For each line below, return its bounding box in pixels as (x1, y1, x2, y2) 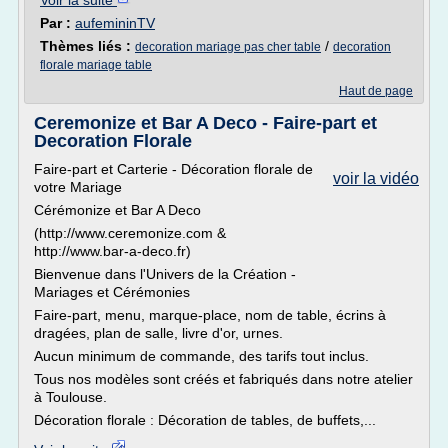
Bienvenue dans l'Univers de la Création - (34, 266, 296, 282)
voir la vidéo (333, 170, 419, 187)
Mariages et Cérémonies (34, 284, 190, 300)
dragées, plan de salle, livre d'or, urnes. (34, 325, 283, 341)
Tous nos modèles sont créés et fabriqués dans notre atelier (34, 371, 413, 387)
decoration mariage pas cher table (135, 40, 321, 54)
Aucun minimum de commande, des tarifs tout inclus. (34, 348, 369, 364)
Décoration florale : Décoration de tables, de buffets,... (34, 412, 376, 428)
